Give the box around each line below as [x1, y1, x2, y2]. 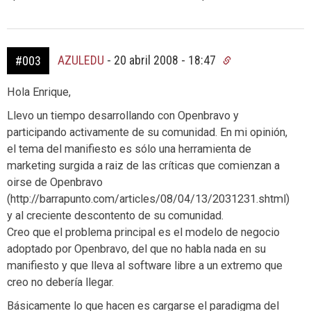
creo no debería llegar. [7, 276, 114, 289]
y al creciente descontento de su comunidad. [7, 209, 224, 222]
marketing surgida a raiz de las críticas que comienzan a [7, 159, 280, 172]
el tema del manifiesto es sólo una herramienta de [7, 142, 251, 155]
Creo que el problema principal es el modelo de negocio [7, 226, 280, 239]
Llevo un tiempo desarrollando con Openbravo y [7, 109, 239, 122]
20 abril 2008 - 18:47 [114, 53, 219, 67]
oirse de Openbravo [7, 176, 103, 189]
